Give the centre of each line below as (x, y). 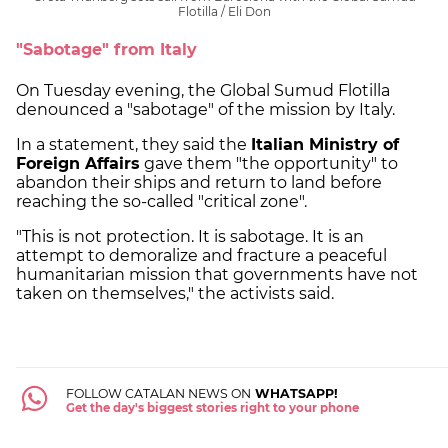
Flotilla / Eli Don (224, 12)
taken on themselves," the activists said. (175, 293)
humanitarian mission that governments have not (217, 274)
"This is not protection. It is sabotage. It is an (190, 236)
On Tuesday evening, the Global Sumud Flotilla (203, 90)
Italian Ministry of (325, 144)
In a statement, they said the (133, 144)
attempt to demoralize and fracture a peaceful (201, 255)
